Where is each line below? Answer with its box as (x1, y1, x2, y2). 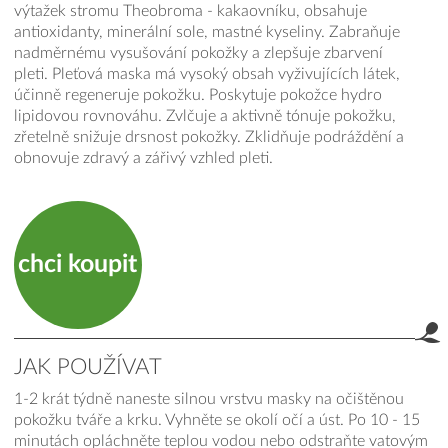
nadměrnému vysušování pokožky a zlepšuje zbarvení (13, 45, 383, 62)
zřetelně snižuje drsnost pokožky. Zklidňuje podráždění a (13, 129, 404, 146)
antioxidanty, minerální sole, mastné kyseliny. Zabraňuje (13, 24, 400, 41)
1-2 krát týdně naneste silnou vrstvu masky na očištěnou (13, 391, 404, 408)
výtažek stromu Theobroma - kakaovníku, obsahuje (13, 3, 367, 20)
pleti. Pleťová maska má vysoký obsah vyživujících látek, (13, 66, 400, 83)
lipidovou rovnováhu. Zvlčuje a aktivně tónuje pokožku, (13, 108, 396, 125)
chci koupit (18, 252, 138, 278)
